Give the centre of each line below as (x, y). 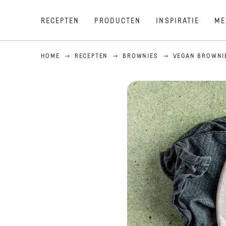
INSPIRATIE (178, 21)
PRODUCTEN (118, 21)
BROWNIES (140, 56)
